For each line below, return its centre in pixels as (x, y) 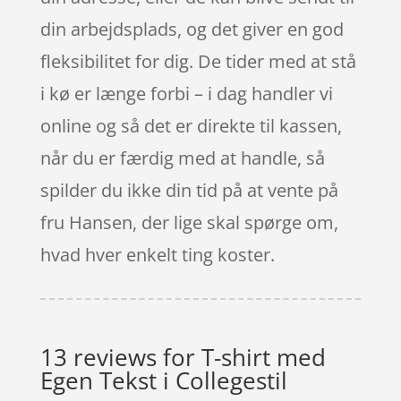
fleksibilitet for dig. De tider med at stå (198, 61)
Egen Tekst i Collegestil (163, 380)
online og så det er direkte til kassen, (191, 125)
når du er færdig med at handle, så (182, 158)
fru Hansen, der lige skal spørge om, (189, 222)
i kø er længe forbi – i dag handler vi (186, 93)
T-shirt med (263, 357)
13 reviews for (120, 357)
